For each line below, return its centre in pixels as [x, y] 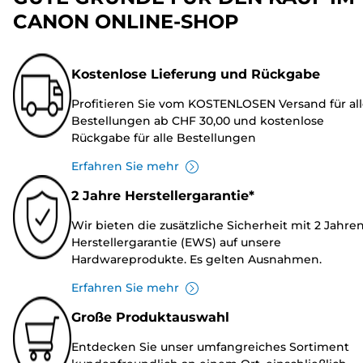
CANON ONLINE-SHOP [126, 22]
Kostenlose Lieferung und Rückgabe [196, 75]
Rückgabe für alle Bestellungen [164, 138]
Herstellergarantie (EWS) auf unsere [176, 243]
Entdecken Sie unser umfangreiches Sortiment [210, 347]
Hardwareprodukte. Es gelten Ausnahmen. [196, 260]
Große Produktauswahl [150, 318]
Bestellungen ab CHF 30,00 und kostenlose [198, 121]
